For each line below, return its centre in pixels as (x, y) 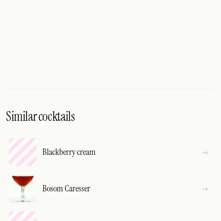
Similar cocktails (40, 116)
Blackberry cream (69, 152)
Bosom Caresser (66, 188)
